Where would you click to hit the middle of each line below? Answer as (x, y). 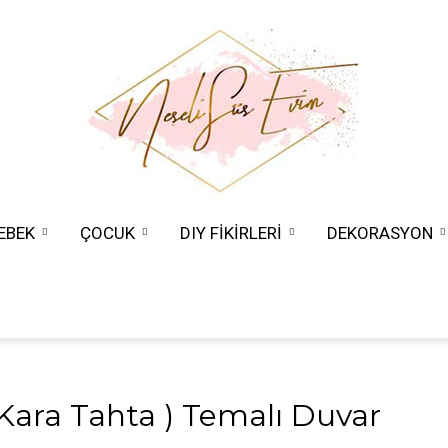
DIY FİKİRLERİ (231, 233)
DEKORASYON (380, 233)
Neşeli (242, 262)
